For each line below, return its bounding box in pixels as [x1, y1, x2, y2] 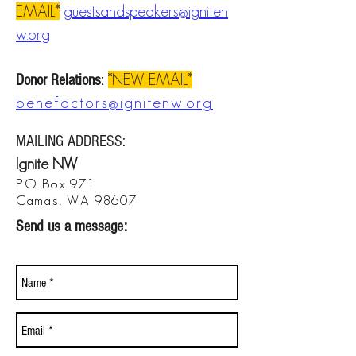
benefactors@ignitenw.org [16, 94, 213, 111]
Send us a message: [16, 218, 127, 235]
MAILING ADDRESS [16, 133, 122, 150]
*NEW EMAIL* [108, 71, 192, 88]
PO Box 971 [16, 176, 95, 191]
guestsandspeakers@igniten [64, 2, 228, 20]
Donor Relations [16, 72, 101, 89]
